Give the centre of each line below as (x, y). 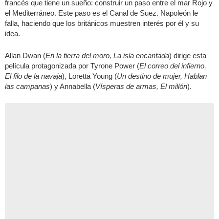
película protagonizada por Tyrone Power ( (72, 66)
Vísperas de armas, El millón (141, 86)
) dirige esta (188, 55)
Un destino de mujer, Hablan (162, 76)
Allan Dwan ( (25, 55)
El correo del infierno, (173, 66)
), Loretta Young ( (89, 76)
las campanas (27, 86)
